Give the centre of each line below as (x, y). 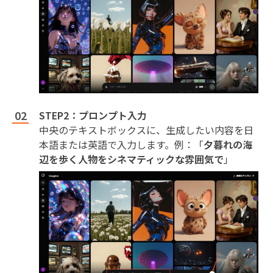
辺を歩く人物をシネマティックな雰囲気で (131, 159)
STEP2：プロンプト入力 (93, 115)
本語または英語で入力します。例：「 (121, 145)
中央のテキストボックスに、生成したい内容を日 (146, 130)
